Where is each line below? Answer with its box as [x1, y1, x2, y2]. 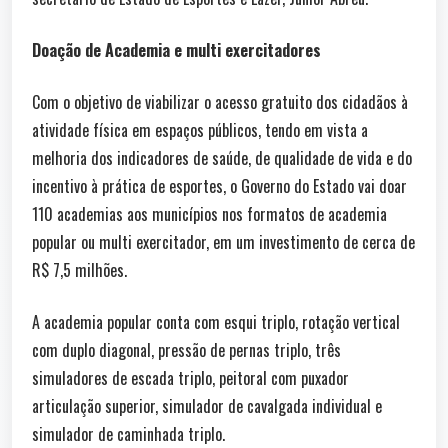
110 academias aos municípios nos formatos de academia [32, 201, 387, 226]
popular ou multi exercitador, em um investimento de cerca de [32, 229, 415, 254]
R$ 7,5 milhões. [32, 257, 127, 282]
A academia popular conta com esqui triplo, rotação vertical [32, 309, 400, 334]
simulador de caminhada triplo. [32, 421, 225, 446]
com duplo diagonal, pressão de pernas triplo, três [32, 337, 341, 362]
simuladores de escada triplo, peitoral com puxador [32, 365, 349, 390]
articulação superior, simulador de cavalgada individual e [32, 393, 382, 418]
